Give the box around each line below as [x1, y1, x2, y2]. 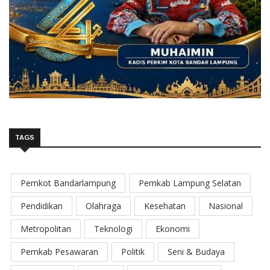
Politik [121, 245, 145, 257]
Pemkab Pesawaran [20, 245, 98, 257]
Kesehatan [144, 199, 186, 212]
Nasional [209, 199, 243, 212]
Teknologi [94, 222, 133, 234]
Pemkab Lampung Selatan [139, 177, 241, 189]
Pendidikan [20, 199, 63, 212]
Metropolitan [20, 222, 71, 234]
